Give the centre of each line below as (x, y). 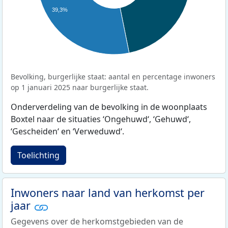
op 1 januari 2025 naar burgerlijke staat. (80, 88)
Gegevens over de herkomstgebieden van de (97, 221)
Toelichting (38, 155)
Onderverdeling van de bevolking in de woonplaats (109, 107)
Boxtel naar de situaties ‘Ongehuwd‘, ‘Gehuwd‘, (101, 119)
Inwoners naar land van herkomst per (108, 193)
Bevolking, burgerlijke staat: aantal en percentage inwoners (113, 77)
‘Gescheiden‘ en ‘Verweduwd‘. (67, 132)
